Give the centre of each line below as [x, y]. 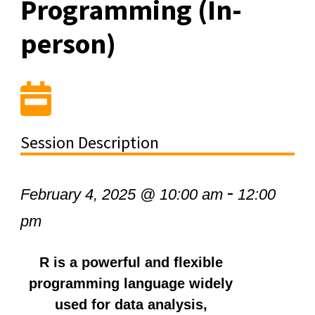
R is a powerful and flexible [131, 262]
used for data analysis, [131, 304]
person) [68, 43]
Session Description [89, 142]
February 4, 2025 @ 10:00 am [121, 194]
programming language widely [131, 283]
